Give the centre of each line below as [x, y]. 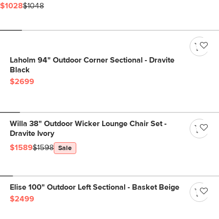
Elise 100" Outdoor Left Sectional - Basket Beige [95, 187]
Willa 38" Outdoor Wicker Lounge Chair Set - [88, 124]
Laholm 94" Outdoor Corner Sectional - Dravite [92, 60]
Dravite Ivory [32, 133]
